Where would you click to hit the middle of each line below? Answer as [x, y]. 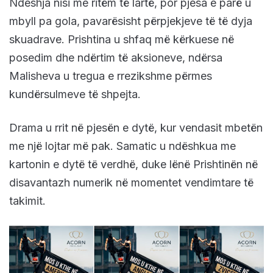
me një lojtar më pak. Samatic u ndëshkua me [122, 146]
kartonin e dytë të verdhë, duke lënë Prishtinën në [133, 164]
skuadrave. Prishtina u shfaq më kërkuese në [122, 39]
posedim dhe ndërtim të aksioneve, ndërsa [116, 57]
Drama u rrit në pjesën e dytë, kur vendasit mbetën [136, 127]
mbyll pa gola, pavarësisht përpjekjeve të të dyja [131, 21]
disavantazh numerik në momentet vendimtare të [131, 182]
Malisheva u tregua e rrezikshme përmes [111, 76]
